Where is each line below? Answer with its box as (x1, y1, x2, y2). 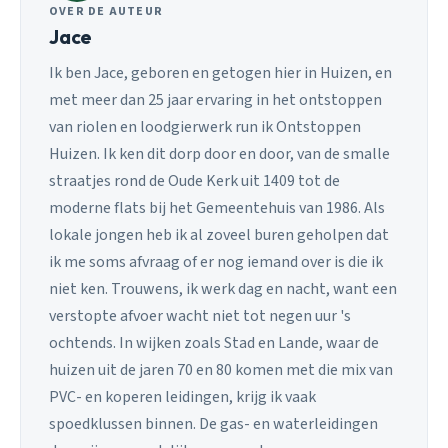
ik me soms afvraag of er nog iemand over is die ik (49, 250, 383, 273)
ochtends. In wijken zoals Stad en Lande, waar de (49, 331, 379, 354)
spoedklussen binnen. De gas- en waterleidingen (49, 412, 378, 435)
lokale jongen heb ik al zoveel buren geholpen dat (49, 223, 389, 246)
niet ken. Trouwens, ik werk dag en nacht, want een (49, 277, 397, 300)
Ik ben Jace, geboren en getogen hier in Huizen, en (49, 61, 392, 84)
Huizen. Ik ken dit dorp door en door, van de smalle (49, 142, 390, 165)
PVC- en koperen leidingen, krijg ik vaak (49, 385, 316, 408)
